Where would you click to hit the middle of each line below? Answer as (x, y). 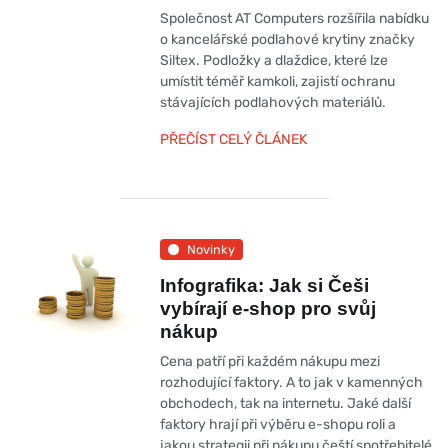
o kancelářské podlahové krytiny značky (287, 40)
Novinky (210, 249)
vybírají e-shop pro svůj (267, 309)
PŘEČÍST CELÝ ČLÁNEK (233, 140)
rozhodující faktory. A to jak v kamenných (291, 383)
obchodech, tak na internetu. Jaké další (285, 404)
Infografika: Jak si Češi (264, 286)
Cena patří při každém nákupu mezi (269, 362)
